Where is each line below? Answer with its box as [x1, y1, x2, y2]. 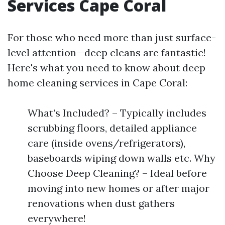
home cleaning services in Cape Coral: [8, 76, 187, 89]
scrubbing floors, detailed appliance [28, 121, 197, 134]
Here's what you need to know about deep [8, 61, 205, 74]
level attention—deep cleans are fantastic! [8, 46, 206, 59]
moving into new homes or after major [28, 181, 209, 194]
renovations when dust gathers [28, 196, 175, 209]
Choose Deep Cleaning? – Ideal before [28, 166, 207, 179]
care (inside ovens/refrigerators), [28, 136, 185, 149]
